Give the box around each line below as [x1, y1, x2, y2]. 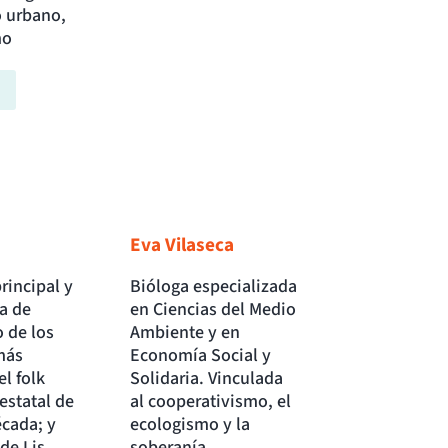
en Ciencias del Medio [130, 297, 297, 323]
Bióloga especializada [130, 274, 298, 300]
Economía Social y [130, 343, 272, 369]
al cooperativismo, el [130, 389, 292, 415]
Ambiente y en [130, 320, 241, 346]
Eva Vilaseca [130, 231, 235, 260]
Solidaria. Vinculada [130, 366, 284, 392]
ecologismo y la [130, 412, 251, 438]
